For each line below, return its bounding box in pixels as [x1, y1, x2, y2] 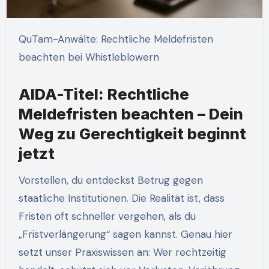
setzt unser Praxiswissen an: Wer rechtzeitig [18, 245, 226, 259]
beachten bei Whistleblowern [18, 50, 159, 64]
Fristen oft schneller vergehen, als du [18, 209, 196, 223]
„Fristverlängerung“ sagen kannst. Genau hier [18, 227, 232, 241]
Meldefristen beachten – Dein [18, 104, 243, 123]
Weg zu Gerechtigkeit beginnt [18, 124, 246, 143]
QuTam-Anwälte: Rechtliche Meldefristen [18, 32, 26, 46]
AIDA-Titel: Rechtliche [18, 84, 189, 103]
